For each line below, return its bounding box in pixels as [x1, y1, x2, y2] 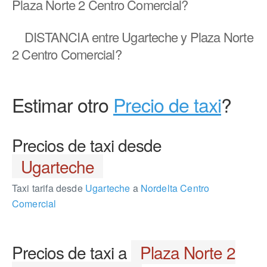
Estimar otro [12, 91, 113, 118]
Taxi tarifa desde [12, 181, 83, 195]
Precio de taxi [113, 91, 221, 118]
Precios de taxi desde [12, 133, 162, 157]
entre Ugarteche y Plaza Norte [88, 27, 253, 46]
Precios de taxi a [12, 240, 131, 264]
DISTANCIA [24, 27, 89, 46]
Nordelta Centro [138, 181, 210, 195]
